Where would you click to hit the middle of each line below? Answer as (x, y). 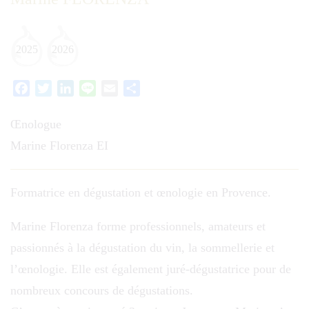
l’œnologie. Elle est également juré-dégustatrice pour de (151, 269)
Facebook (51, 88)
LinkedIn (94, 88)
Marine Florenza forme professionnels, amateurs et (138, 226)
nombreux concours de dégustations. (102, 290)
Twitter (67, 88)
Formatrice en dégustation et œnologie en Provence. (141, 192)
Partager (158, 88)
